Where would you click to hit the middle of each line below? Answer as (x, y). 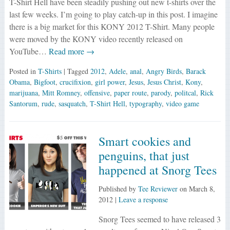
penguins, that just (144, 155)
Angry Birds (164, 71)
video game (182, 103)
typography (145, 103)
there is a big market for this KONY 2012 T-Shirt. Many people (112, 26)
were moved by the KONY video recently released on (96, 39)
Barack (196, 71)
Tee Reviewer (158, 188)
